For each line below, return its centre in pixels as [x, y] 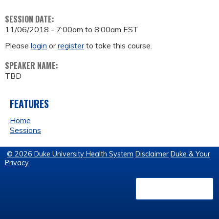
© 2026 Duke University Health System [70, 154]
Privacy [17, 163]
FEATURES [29, 104]
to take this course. [118, 45]
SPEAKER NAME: [33, 66]
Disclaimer [152, 154]
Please [18, 45]
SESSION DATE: [31, 19]
